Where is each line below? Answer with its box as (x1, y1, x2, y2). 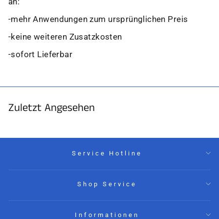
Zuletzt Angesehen (8, 100, 95, 116)
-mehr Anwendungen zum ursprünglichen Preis (8, 15, 188, 24)
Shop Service (77, 180, 137, 188)
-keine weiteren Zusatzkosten (8, 32, 122, 42)
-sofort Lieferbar (8, 50, 73, 60)
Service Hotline (71, 149, 143, 157)
